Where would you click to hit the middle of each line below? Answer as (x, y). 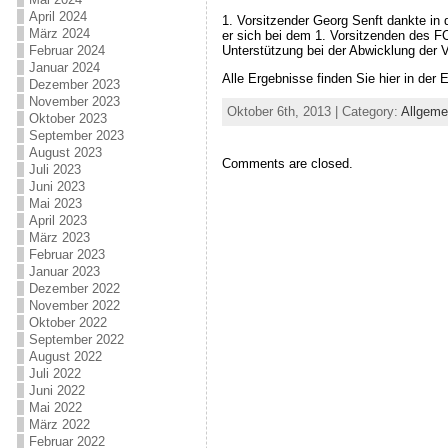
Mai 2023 (55, 203)
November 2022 (74, 305)
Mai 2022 (55, 407)
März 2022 (59, 424)
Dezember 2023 (74, 84)
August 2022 (65, 356)
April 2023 (57, 220)
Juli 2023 (54, 169)
